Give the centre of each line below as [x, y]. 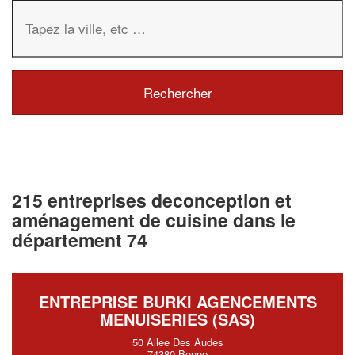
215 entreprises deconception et [152, 200]
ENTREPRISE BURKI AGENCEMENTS [177, 302]
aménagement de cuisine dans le [154, 219]
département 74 [80, 239]
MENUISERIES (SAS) [177, 319]
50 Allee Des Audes [177, 342]
